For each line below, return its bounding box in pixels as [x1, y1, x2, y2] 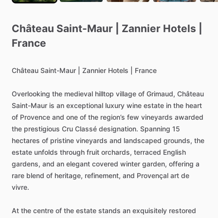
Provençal [137, 171, 168, 180]
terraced [134, 148, 161, 157]
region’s [100, 113, 125, 122]
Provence [20, 113, 50, 122]
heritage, [54, 171, 83, 180]
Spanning [140, 125, 170, 133]
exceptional [66, 101, 103, 110]
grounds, [163, 136, 192, 145]
